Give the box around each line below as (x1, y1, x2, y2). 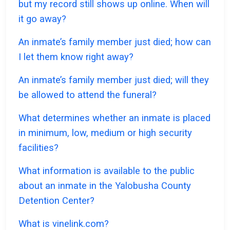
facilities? (18, 142, 59, 154)
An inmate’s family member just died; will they (18, 74, 209, 86)
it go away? (18, 13, 66, 25)
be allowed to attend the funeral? (18, 89, 157, 101)
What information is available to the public (18, 165, 195, 177)
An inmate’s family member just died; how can (18, 36, 211, 48)
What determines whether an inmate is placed (18, 112, 210, 124)
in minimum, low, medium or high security (18, 127, 192, 139)
